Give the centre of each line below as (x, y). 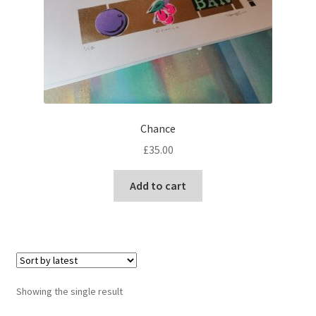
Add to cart (158, 186)
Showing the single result (69, 292)
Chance (158, 128)
